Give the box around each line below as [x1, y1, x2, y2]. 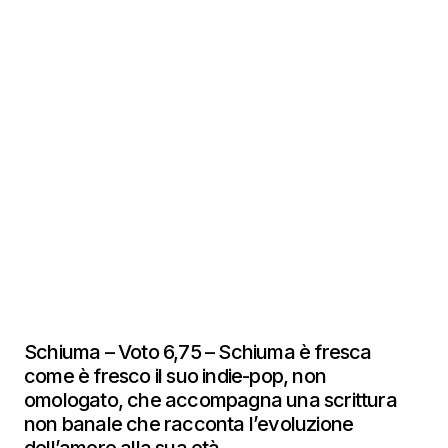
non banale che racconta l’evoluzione [24, 412, 354, 436]
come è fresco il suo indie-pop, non [24, 364, 326, 388]
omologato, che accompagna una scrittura [24, 388, 397, 412]
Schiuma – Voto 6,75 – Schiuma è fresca [24, 340, 372, 364]
